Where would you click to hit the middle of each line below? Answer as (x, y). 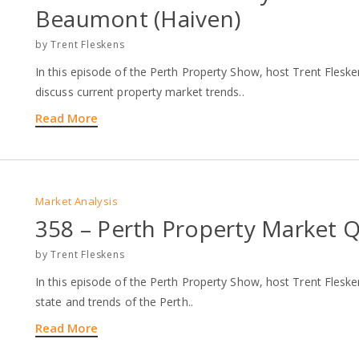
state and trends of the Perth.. (114, 301)
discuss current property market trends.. (140, 91)
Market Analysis (77, 201)
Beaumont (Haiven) (138, 18)
